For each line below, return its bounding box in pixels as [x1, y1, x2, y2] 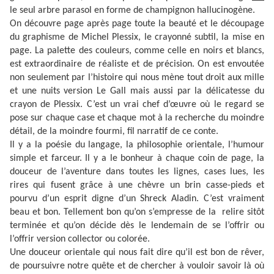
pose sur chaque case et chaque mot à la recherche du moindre [10, 113, 264, 124]
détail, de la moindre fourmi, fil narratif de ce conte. [10, 127, 218, 137]
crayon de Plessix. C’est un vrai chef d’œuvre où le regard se [10, 100, 264, 110]
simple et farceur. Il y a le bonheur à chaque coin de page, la [10, 154, 264, 164]
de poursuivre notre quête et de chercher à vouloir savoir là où [10, 261, 264, 272]
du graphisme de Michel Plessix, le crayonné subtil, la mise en [10, 32, 264, 43]
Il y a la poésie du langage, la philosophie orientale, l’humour [10, 140, 264, 150]
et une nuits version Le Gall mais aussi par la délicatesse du [10, 86, 264, 97]
